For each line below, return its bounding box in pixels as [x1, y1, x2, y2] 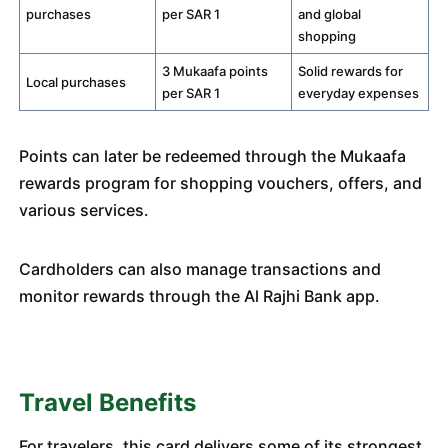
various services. [18, 200, 149, 220]
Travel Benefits [18, 388, 196, 417]
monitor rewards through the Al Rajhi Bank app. [18, 286, 380, 306]
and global [298, 6, 362, 22]
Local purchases [26, 74, 127, 90]
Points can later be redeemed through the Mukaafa [18, 146, 406, 166]
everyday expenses [298, 85, 420, 101]
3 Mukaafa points [162, 63, 269, 79]
